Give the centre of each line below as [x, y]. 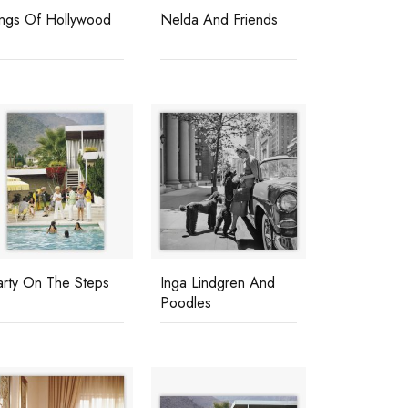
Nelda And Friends [219, 20]
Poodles [186, 303]
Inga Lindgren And [218, 283]
